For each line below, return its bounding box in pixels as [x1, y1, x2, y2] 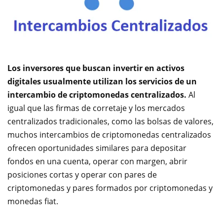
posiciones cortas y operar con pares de [7, 169, 157, 180]
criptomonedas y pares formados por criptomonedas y [7, 183, 213, 193]
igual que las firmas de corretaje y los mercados [7, 103, 185, 113]
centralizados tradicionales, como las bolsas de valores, [7, 116, 214, 127]
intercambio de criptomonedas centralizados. [7, 89, 186, 100]
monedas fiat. [7, 196, 60, 207]
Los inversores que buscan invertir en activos [7, 63, 184, 74]
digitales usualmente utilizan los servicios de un [7, 76, 197, 87]
